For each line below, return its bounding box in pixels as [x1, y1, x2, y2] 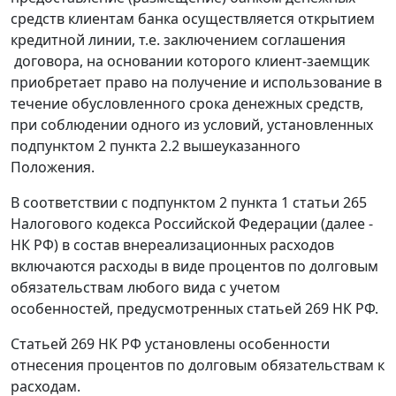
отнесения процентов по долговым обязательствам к [11, 355, 385, 376]
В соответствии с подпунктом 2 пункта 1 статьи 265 [11, 193, 367, 213]
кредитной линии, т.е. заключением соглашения [11, 30, 346, 50]
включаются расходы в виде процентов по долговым [11, 256, 378, 277]
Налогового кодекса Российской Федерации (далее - [11, 214, 373, 234]
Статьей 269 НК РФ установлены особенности [11, 334, 330, 354]
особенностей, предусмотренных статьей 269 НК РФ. [11, 299, 378, 319]
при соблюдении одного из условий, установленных [11, 115, 373, 135]
